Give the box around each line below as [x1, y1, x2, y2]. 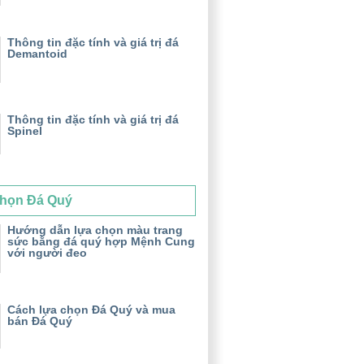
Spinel [7, 124, 42, 138]
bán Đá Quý [7, 314, 72, 328]
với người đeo [7, 246, 87, 260]
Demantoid [7, 46, 67, 60]
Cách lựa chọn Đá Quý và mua [7, 303, 175, 317]
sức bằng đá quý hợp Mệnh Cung [7, 235, 195, 249]
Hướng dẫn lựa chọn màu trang [7, 223, 183, 237]
